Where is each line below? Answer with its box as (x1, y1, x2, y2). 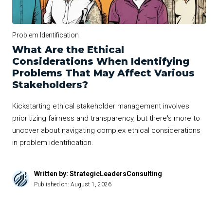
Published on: (34, 181, 71, 188)
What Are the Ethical (12, 44, 124, 56)
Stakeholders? (12, 79, 88, 91)
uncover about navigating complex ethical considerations (12, 126, 200, 135)
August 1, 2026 (71, 181, 111, 188)
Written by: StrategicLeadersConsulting (34, 170, 162, 178)
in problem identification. (12, 138, 93, 147)
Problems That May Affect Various (12, 67, 195, 79)
